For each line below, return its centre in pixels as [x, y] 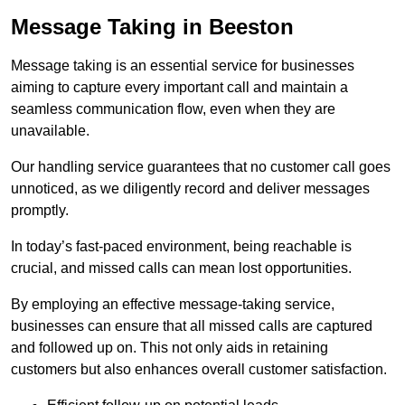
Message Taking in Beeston [152, 27]
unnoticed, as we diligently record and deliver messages [190, 189]
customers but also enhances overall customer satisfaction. [199, 370]
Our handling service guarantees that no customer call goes [201, 167]
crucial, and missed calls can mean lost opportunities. [181, 268]
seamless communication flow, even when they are [173, 109]
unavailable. [50, 131]
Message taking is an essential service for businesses [183, 66]
